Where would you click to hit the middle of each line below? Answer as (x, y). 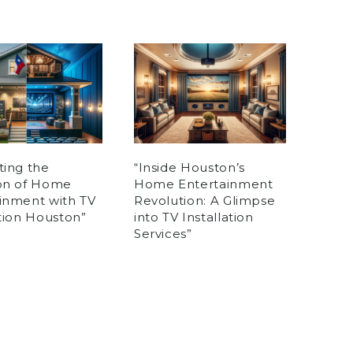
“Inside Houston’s (189, 167)
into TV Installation (193, 217)
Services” (163, 234)
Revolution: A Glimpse (204, 201)
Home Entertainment (203, 184)
